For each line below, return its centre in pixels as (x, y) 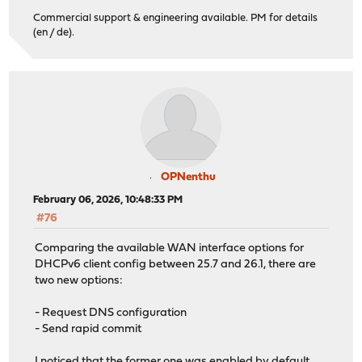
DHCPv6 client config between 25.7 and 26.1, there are (176, 264)
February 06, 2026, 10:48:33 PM (108, 200)
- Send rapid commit (88, 329)
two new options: (79, 280)
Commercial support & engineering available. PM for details (176, 19)
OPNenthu (188, 178)
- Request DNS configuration (111, 313)
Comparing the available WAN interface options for (170, 248)
